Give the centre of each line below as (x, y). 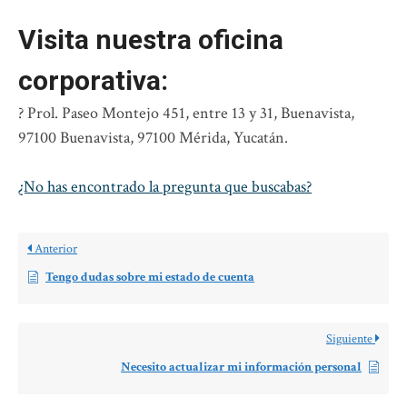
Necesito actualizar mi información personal (241, 367)
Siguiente (351, 339)
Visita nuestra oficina (151, 40)
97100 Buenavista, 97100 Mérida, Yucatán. (153, 138)
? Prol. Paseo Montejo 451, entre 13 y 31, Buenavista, (186, 114)
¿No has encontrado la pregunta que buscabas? (165, 187)
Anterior (55, 249)
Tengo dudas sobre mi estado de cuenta (150, 278)
